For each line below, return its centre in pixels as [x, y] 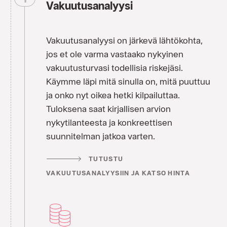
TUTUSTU [106, 159]
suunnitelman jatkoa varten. [101, 136]
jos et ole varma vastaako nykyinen [115, 54]
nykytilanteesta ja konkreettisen [109, 122]
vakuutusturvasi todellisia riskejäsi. [115, 67]
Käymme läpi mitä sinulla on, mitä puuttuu [128, 81]
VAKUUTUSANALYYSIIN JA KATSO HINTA [118, 173]
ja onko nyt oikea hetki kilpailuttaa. [113, 95]
